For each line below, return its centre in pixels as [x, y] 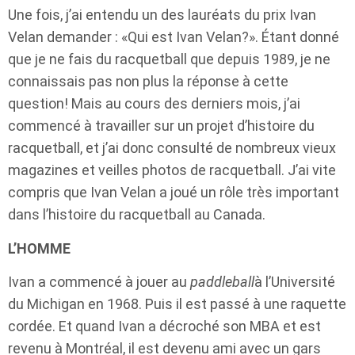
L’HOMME [39, 248]
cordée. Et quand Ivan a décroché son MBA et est [164, 326]
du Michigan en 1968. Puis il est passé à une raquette [177, 303]
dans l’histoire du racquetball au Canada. [137, 215]
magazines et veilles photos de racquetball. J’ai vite [172, 170]
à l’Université [295, 281]
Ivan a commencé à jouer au [99, 281]
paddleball [222, 281]
